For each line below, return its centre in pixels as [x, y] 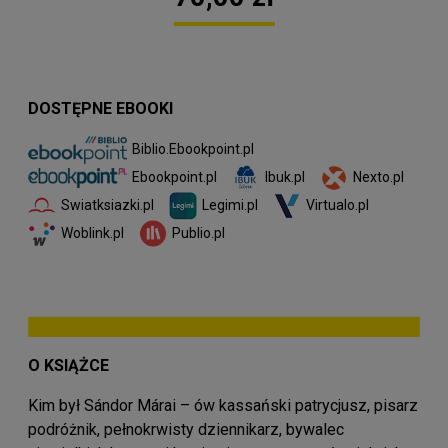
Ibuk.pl [285, 176]
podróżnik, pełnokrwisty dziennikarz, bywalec [186, 429]
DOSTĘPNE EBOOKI [100, 108]
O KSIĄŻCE [68, 365]
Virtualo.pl [337, 204]
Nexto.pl [378, 176]
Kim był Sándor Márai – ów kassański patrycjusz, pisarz [223, 405]
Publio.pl [198, 232]
